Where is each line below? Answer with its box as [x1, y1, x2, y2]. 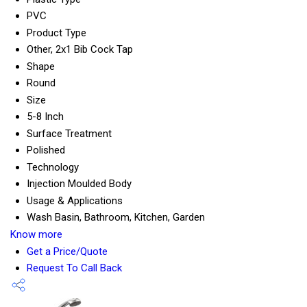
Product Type [27, 27, 86, 40]
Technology [27, 161, 79, 174]
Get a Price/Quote [27, 245, 108, 258]
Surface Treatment [27, 127, 112, 140]
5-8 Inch [27, 110, 64, 123]
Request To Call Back [27, 262, 122, 275]
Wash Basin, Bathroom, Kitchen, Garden [27, 211, 205, 224]
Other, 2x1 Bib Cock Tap [27, 43, 133, 56]
